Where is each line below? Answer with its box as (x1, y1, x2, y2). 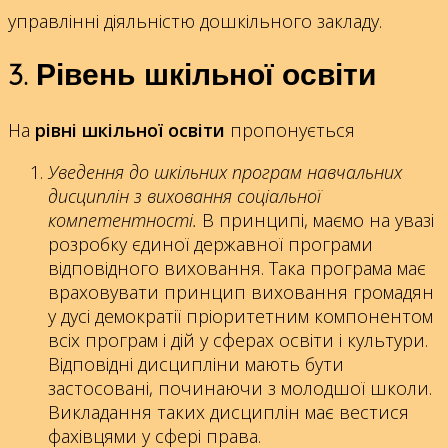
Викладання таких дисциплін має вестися (48, 400, 409, 425)
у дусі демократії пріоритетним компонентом (48, 304, 433, 329)
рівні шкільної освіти (35, 118, 225, 143)
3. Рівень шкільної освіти (8, 62, 376, 94)
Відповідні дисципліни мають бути (48, 352, 344, 377)
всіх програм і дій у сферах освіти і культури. (48, 328, 428, 353)
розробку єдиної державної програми (48, 232, 373, 257)
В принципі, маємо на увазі (202, 208, 434, 233)
